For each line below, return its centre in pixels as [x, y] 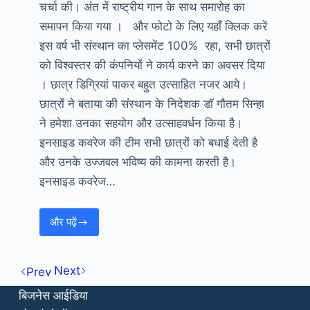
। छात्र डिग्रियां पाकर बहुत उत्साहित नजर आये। [143, 84]
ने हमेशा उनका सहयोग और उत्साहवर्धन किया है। [140, 123]
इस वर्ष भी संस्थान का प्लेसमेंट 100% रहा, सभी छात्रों [155, 45]
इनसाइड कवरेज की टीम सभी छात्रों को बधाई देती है [148, 142]
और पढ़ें [63, 222]
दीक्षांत [79, 295]
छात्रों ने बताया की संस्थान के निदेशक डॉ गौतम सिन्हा [152, 103]
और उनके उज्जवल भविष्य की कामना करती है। [137, 162]
